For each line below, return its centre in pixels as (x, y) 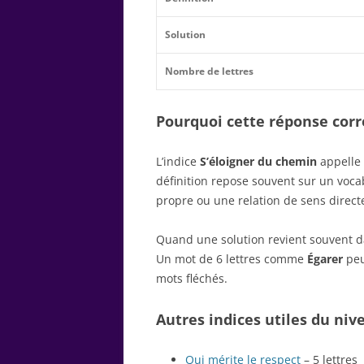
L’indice (178, 161)
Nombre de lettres (209, 71)
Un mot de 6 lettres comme (232, 258)
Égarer (325, 258)
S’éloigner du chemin (258, 161)
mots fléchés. (192, 278)
